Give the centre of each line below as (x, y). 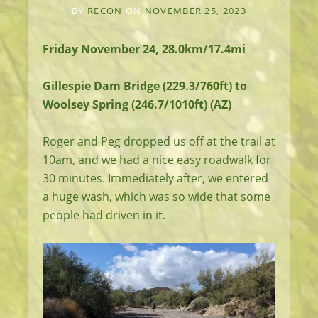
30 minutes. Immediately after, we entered (155, 178)
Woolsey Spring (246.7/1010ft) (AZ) (137, 104)
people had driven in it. (104, 215)
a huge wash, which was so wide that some (157, 197)
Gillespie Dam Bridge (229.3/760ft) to (145, 86)
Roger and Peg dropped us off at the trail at (159, 141)
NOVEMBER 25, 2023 (195, 11)
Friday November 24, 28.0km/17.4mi (144, 49)
